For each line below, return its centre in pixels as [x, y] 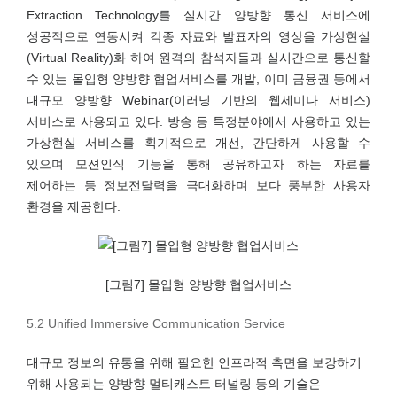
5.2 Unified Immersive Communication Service [156, 323]
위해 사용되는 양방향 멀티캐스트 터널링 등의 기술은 [174, 384]
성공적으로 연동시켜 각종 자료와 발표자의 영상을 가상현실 [198, 36]
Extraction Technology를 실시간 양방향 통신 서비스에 [198, 15]
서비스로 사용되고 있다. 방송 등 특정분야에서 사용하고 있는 [198, 121]
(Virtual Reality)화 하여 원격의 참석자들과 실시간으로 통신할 [198, 58]
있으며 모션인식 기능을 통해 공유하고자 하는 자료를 [198, 164]
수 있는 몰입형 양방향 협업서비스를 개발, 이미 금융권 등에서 [198, 79]
